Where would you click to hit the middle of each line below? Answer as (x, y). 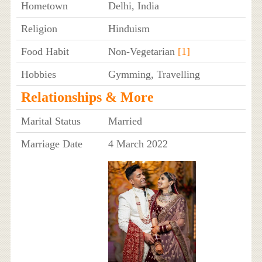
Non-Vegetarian (143, 52)
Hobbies (38, 75)
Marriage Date (51, 144)
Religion (39, 29)
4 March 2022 (138, 144)
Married (125, 121)
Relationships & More (87, 97)
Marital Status (51, 121)
